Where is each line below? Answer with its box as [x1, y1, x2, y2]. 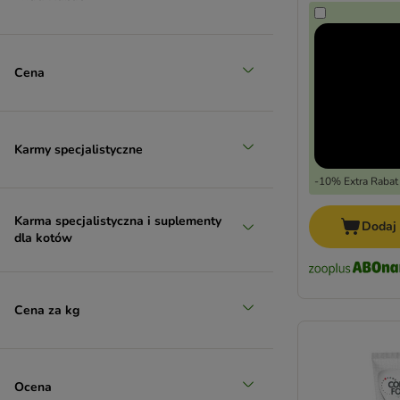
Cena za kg [14, 301, 79, 319]
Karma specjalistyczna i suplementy [14, 212, 221, 229]
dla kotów [14, 229, 72, 246]
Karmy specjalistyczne [14, 140, 143, 158]
